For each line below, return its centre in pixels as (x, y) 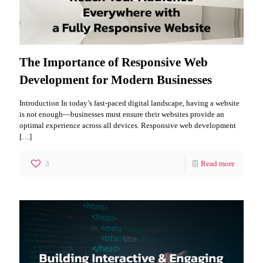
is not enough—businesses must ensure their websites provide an (122, 114)
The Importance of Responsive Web (114, 62)
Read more (218, 163)
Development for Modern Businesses (116, 80)
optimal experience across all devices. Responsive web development (128, 125)
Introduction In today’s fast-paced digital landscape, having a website (129, 103)
